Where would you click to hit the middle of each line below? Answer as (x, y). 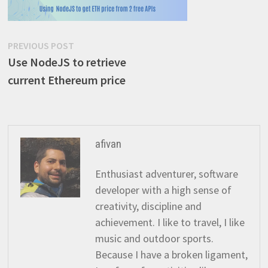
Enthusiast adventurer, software (166, 174)
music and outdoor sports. (154, 238)
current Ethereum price (66, 80)
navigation (45, 71)
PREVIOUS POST (41, 45)
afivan (108, 144)
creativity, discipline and (148, 206)
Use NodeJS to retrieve (67, 62)
